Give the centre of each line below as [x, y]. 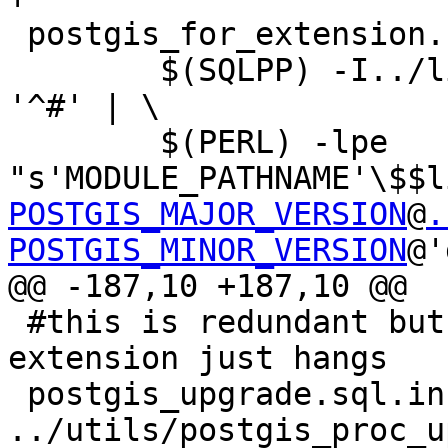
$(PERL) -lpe [17, 142]
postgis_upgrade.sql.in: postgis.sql [17, 394]
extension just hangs [198, 358]
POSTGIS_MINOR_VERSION [207, 250]
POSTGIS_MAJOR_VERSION [207, 214]
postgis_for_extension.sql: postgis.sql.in [17, 34]
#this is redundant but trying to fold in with [17, 322]
